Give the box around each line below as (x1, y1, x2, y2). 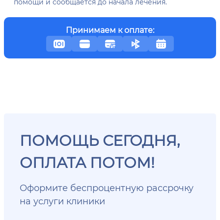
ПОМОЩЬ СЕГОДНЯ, (20, 131, 180, 150)
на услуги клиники (20, 195, 105, 207)
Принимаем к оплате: (66, 25, 154, 35)
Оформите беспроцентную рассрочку (20, 182, 193, 193)
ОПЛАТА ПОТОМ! (20, 153, 155, 172)
